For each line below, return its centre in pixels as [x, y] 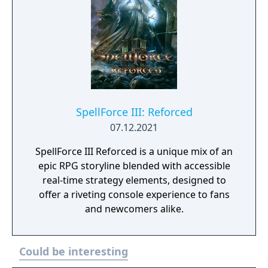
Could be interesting [74, 251]
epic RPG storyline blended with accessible [134, 166]
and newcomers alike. [134, 209]
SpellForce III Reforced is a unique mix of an [134, 151]
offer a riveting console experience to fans [134, 194]
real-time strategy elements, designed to [134, 180]
